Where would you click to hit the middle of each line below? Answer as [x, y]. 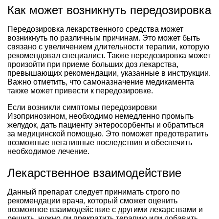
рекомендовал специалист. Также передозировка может [109, 55]
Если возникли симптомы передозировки [82, 107]
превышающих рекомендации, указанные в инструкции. [109, 73]
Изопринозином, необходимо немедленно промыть [100, 116]
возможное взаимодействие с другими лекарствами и [105, 209]
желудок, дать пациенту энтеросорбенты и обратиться [106, 125]
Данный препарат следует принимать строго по [94, 192]
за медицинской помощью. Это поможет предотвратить [108, 133]
